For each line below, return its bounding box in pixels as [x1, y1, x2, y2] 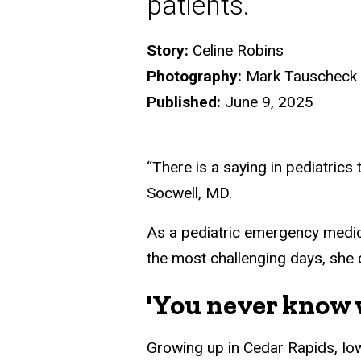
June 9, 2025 [221, 92, 313, 111]
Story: [147, 40, 189, 60]
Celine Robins [189, 40, 284, 60]
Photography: [147, 66, 242, 85]
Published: [147, 92, 221, 111]
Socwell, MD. [147, 183, 232, 202]
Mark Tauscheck [242, 66, 357, 85]
